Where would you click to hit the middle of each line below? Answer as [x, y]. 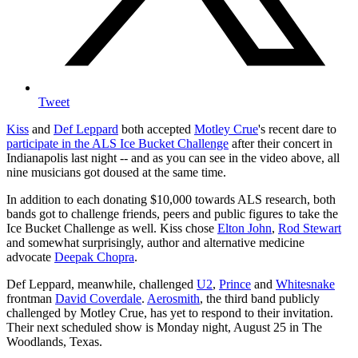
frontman [31, 299]
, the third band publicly [260, 299]
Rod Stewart [310, 229]
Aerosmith [173, 299]
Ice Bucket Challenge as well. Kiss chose [112, 229]
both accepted [156, 129]
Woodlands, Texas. [54, 342]
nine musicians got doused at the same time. [116, 173]
